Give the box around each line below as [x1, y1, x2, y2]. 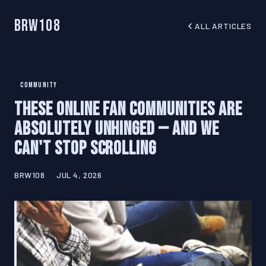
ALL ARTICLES [195, 21, 252, 31]
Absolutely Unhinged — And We [14, 118, 219, 141]
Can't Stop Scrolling [14, 137, 157, 161]
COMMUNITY [20, 81, 58, 90]
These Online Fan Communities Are [14, 98, 242, 122]
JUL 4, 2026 [56, 170, 102, 180]
